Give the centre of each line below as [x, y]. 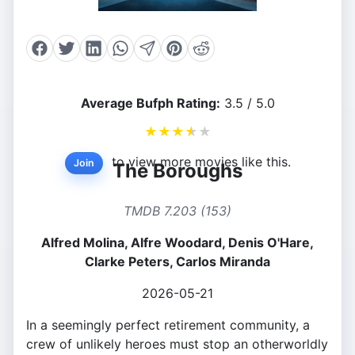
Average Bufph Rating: [150, 103]
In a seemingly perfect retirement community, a [168, 325]
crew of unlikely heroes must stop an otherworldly [177, 344]
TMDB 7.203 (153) [177, 211]
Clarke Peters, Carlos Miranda [177, 262]
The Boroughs [177, 171]
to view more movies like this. [199, 162]
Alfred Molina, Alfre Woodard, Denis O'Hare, [177, 243]
